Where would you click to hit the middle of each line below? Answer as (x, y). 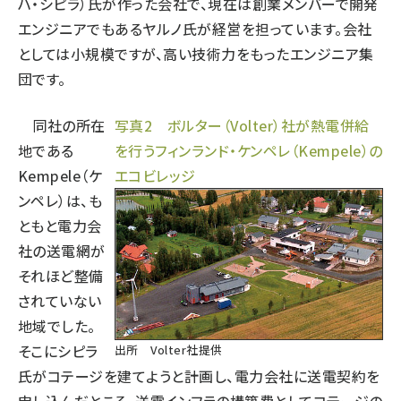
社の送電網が (62, 251)
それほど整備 (61, 276)
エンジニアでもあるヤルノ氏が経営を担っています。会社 (195, 29)
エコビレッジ (155, 175)
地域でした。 (57, 326)
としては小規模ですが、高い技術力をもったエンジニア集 (196, 54)
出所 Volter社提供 (169, 349)
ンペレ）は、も (60, 200)
